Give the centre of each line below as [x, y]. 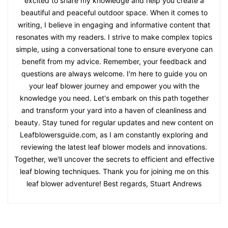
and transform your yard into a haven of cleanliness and [114, 110]
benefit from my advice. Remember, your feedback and [114, 61]
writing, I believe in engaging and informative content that [114, 24]
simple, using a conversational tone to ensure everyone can [114, 49]
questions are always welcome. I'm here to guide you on [114, 73]
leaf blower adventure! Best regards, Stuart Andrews [114, 183]
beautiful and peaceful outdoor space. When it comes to [114, 12]
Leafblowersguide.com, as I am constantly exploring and [114, 134]
